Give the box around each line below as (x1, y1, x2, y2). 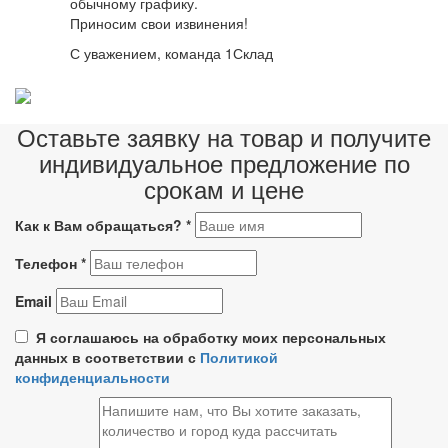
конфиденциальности (15, 366, 170, 387)
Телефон (15, 252, 81, 273)
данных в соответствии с (15, 346, 200, 367)
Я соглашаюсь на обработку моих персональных (32, 326, 386, 347)
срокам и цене (144, 170, 304, 206)
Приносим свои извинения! (70, 13, 248, 34)
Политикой (200, 346, 278, 367)
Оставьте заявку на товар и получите (17, 118, 431, 154)
